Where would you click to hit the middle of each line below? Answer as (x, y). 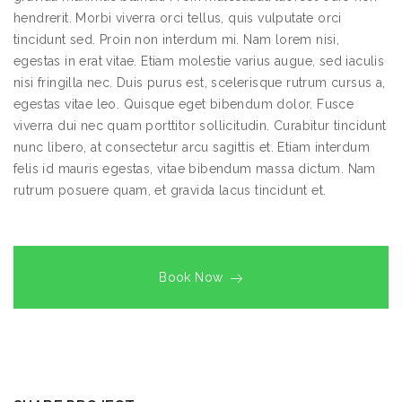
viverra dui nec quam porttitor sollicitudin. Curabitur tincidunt (200, 126)
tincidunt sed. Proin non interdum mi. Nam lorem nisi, (177, 39)
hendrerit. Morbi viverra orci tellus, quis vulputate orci (178, 18)
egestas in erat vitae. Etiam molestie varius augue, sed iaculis (199, 61)
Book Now (191, 277)
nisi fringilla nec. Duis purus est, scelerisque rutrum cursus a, (200, 83)
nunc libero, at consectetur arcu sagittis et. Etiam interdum (192, 147)
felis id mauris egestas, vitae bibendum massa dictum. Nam (195, 169)
